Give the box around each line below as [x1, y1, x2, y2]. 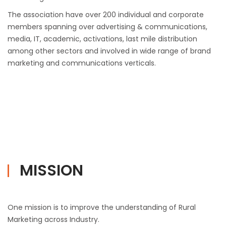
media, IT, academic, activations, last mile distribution [8, 34, 197, 44]
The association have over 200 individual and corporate [8, 10, 204, 20]
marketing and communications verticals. [8, 58, 156, 69]
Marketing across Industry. [8, 214, 99, 225]
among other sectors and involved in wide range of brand [8, 46, 211, 56]
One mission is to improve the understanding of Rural [8, 202, 196, 213]
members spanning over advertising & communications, [8, 22, 207, 32]
